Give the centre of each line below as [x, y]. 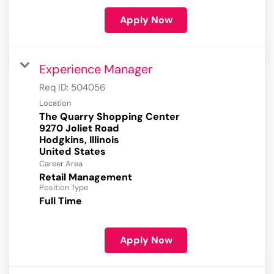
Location [55, 103]
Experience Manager [96, 69]
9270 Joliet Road [79, 128]
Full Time [61, 201]
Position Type [64, 188]
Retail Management [86, 177]
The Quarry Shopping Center [109, 117]
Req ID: [55, 88]
